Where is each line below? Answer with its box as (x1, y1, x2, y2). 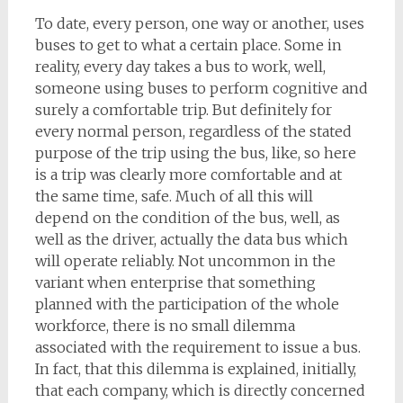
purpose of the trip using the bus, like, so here (34, 144, 356, 162)
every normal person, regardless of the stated (34, 122, 352, 140)
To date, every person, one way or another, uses (34, 14, 364, 32)
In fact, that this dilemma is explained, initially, (34, 360, 356, 378)
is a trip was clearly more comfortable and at (34, 166, 342, 184)
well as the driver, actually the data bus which (34, 230, 348, 248)
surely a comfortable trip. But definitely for (34, 101, 332, 119)
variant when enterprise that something (34, 273, 316, 291)
